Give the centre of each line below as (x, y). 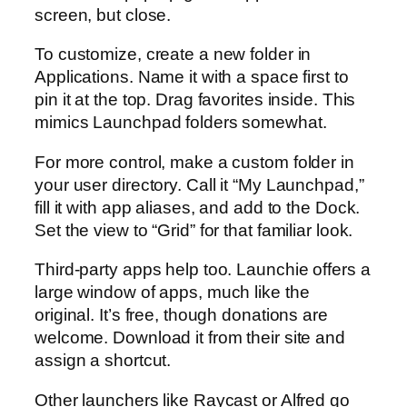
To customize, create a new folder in (173, 55)
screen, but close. (103, 15)
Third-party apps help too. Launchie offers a (203, 270)
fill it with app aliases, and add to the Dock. (198, 207)
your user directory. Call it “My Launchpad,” (199, 184)
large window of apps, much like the (172, 293)
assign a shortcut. (103, 361)
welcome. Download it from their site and (190, 338)
